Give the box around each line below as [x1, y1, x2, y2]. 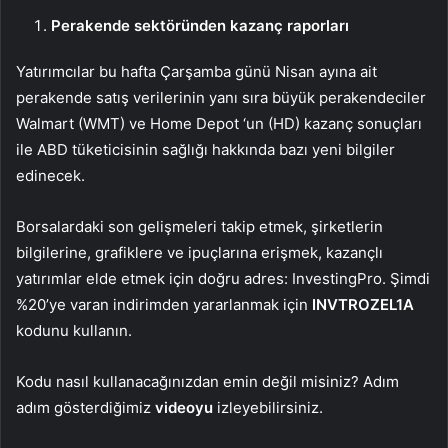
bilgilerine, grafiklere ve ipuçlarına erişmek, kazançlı [16, 243, 383, 263]
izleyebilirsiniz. [213, 398, 323, 418]
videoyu [155, 398, 213, 418]
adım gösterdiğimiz [16, 398, 155, 418]
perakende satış [16, 88, 129, 108]
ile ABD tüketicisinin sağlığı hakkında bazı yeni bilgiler [16, 140, 395, 160]
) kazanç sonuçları [295, 114, 422, 134]
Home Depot [150, 114, 243, 134]
